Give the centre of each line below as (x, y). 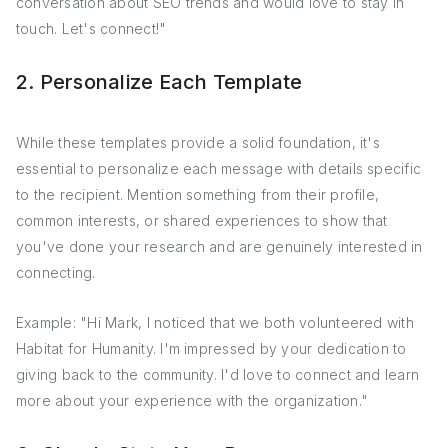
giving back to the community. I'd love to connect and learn (218, 374)
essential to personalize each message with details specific (219, 168)
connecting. (56, 272)
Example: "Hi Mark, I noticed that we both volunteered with (215, 322)
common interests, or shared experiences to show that (202, 220)
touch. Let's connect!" (91, 28)
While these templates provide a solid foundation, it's (198, 142)
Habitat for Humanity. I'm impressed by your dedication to (211, 348)
